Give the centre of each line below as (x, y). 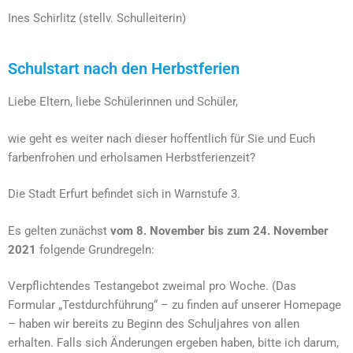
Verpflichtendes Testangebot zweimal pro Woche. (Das (152, 286)
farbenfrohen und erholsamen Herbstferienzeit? (132, 157)
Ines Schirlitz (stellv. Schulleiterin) (97, 18)
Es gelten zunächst (59, 230)
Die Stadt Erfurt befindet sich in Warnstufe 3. (124, 194)
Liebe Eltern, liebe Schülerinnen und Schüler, (123, 102)
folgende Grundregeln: (95, 249)
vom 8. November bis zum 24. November (219, 230)
